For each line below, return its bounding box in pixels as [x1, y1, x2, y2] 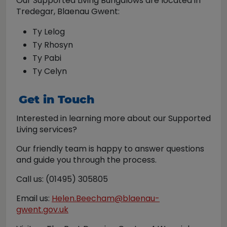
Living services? [16, 123, 77, 135]
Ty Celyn [32, 65, 67, 77]
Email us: [16, 192, 52, 204]
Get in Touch [19, 92, 94, 106]
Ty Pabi [32, 52, 61, 64]
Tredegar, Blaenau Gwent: [16, 5, 120, 17]
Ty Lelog [32, 25, 65, 37]
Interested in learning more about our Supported [16, 112, 211, 124]
